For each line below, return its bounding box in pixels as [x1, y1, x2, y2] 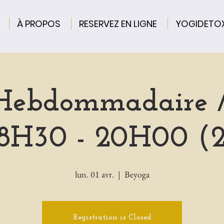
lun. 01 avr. [74, 168, 114, 180]
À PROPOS [17, 17, 60, 30]
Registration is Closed [72, 213, 151, 221]
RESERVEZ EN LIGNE [79, 17, 157, 30]
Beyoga [124, 168, 149, 180]
